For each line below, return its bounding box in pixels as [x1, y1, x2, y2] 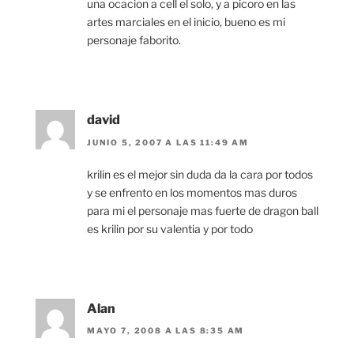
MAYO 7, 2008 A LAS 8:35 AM [87, 326, 245, 336]
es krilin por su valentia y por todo [87, 221, 253, 235]
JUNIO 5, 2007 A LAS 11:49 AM [87, 137, 249, 147]
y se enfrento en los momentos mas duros [87, 185, 297, 199]
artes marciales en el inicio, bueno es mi [87, 15, 285, 29]
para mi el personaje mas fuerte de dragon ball [87, 203, 318, 217]
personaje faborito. [87, 33, 181, 47]
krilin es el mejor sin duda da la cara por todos [87, 167, 313, 181]
